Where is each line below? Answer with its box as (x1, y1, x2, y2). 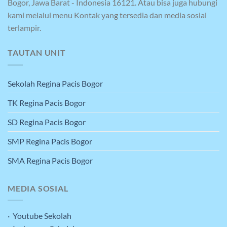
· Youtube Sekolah (8, 211, 71, 221)
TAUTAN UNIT (8, 48, 66, 58)
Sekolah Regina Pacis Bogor (8, 78, 103, 88)
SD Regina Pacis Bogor (8, 117, 86, 127)
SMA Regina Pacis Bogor (8, 155, 93, 165)
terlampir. (8, 23, 41, 33)
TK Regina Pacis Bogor (8, 97, 86, 107)
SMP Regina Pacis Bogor (8, 136, 92, 146)
